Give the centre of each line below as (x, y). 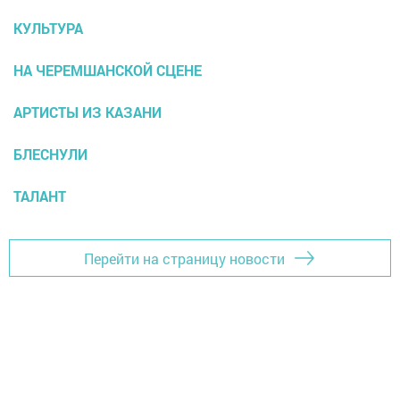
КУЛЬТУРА (48, 29)
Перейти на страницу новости (184, 258)
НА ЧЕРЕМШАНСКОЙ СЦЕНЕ (108, 71)
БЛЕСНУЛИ (50, 154)
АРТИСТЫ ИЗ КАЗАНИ (87, 112)
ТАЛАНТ (40, 196)
